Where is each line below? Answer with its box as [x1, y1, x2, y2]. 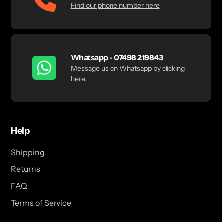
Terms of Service [11, 198, 71, 208]
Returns [11, 164, 40, 174]
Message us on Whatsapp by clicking [70, 63, 185, 73]
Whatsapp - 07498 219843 [70, 52, 163, 62]
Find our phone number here [70, 1, 160, 10]
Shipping [11, 147, 45, 158]
